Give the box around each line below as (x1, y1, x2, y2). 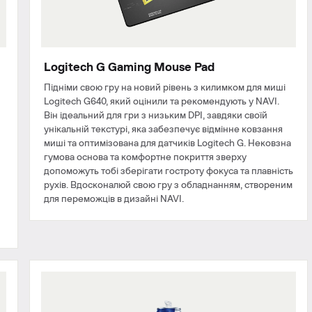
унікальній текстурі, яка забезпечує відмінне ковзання (44, 125, 283, 135)
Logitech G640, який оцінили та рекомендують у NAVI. (44, 97, 279, 107)
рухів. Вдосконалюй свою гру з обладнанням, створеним (44, 180, 292, 191)
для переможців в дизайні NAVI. (44, 194, 184, 205)
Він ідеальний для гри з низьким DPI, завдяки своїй (44, 111, 267, 121)
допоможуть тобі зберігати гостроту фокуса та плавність (44, 166, 293, 177)
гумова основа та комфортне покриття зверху (44, 153, 247, 163)
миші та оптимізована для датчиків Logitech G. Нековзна (44, 139, 291, 149)
